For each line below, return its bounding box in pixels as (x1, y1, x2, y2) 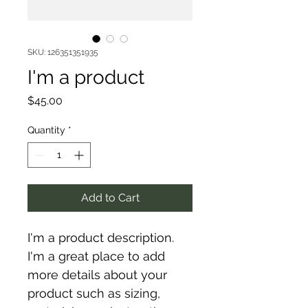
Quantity (27, 124, 65, 135)
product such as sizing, (27, 286, 164, 300)
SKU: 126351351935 (27, 47, 98, 57)
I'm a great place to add (27, 249, 168, 263)
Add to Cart (80, 191, 140, 204)
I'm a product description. (27, 230, 177, 245)
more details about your (27, 267, 170, 282)
